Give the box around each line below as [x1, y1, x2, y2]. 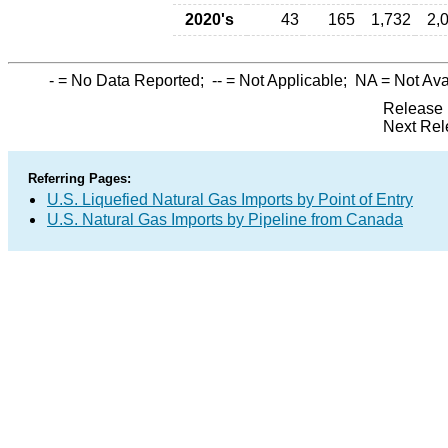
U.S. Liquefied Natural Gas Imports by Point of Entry [47, 191, 413, 208]
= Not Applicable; [222, 72, 355, 89]
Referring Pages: [28, 171, 131, 186]
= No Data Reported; [54, 72, 212, 89]
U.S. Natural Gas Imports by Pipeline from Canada [47, 211, 403, 228]
